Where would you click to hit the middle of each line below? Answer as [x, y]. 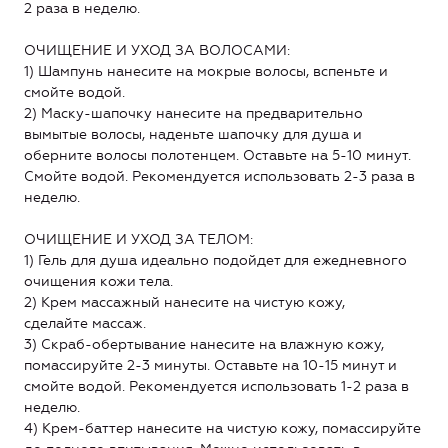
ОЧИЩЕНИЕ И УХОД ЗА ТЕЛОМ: [138, 239]
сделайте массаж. [85, 323]
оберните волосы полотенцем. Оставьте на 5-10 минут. [217, 155]
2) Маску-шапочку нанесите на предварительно [193, 113]
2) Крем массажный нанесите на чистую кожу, [184, 302]
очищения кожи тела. [98, 281]
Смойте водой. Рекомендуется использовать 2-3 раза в [219, 176]
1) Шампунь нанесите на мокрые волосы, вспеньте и [206, 71]
